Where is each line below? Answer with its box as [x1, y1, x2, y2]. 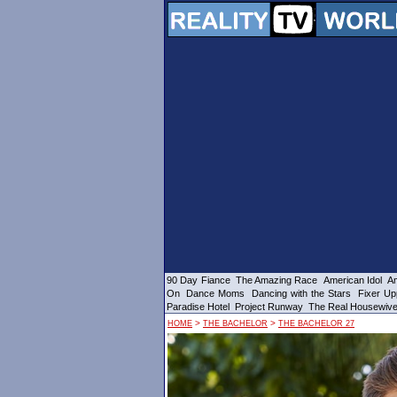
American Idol [323, 275, 382, 285]
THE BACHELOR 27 [278, 319, 354, 328]
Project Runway [235, 301, 303, 312]
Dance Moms [186, 288, 245, 299]
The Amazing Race [235, 275, 318, 285]
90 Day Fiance [167, 275, 230, 285]
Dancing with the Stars [251, 288, 352, 299]
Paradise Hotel [167, 301, 230, 312]
